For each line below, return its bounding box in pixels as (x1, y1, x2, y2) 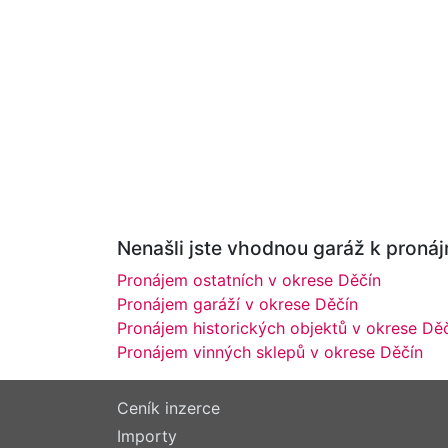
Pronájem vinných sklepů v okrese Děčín (117, 342, 423, 363)
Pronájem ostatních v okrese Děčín (117, 270, 381, 291)
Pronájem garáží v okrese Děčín (117, 294, 358, 315)
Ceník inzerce (117, 398, 220, 419)
